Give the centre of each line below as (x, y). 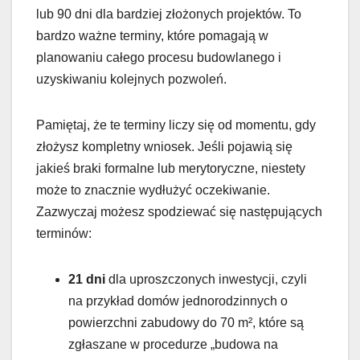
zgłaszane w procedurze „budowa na (173, 344)
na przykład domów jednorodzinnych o (178, 301)
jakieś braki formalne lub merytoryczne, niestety (171, 168)
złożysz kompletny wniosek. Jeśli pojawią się (164, 146)
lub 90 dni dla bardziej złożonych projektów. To (169, 14)
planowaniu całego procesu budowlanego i (159, 57)
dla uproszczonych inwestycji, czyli (206, 279)
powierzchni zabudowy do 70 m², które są (186, 322)
